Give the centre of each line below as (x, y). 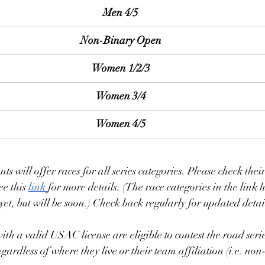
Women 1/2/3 (121, 68)
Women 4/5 (121, 124)
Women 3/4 (121, 96)
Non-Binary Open (121, 40)
